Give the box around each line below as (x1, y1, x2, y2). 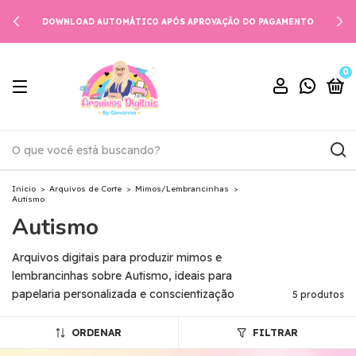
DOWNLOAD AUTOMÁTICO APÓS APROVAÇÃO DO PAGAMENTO (42, 16, 314, 27)
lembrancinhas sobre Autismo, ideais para (12, 269, 232, 283)
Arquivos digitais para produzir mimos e (12, 250, 222, 265)
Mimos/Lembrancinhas (135, 184, 229, 194)
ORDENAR (72, 327, 122, 339)
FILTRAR (252, 327, 298, 339)
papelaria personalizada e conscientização (12, 287, 234, 301)
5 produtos (292, 288, 344, 300)
